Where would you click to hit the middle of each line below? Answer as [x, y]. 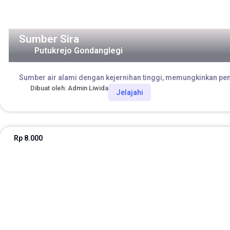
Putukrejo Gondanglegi [78, 51]
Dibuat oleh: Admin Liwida [69, 88]
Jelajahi [130, 93]
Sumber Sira [49, 39]
